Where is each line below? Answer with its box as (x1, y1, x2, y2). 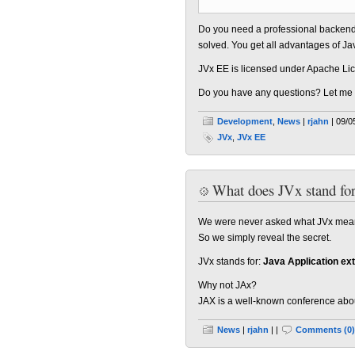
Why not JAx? (198, 280, 257, 291)
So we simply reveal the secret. (198, 232, 331, 243)
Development (217, 116, 273, 126)
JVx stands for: (198, 256, 263, 267)
